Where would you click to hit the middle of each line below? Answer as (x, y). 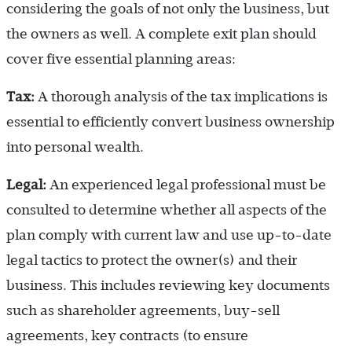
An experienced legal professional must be (188, 185)
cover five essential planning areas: (121, 59)
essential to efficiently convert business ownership (170, 122)
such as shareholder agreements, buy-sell (143, 311)
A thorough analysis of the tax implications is (183, 97)
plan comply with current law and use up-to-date (169, 235)
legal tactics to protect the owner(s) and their (152, 260)
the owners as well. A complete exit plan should (161, 34)
